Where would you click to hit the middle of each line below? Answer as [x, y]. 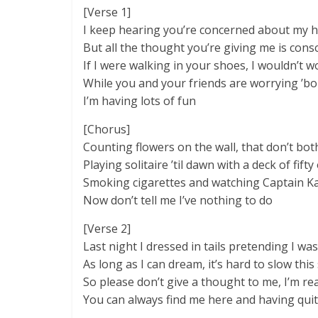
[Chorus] [106, 129]
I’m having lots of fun [139, 101]
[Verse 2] [107, 229]
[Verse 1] [107, 12]
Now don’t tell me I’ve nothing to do [178, 200]
